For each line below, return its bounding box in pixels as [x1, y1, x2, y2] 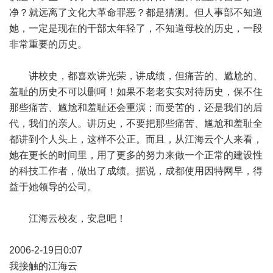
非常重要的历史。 [9, 39, 87, 49]
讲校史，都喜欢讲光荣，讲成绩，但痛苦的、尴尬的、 [9, 71, 263, 81]
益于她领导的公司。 [9, 182, 97, 192]
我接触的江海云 [9, 261, 77, 271]
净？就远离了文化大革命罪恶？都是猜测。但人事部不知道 [9, 7, 263, 18]
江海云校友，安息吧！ [9, 213, 126, 224]
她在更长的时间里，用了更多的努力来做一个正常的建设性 [9, 150, 263, 160]
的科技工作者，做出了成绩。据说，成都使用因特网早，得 [9, 166, 263, 176]
